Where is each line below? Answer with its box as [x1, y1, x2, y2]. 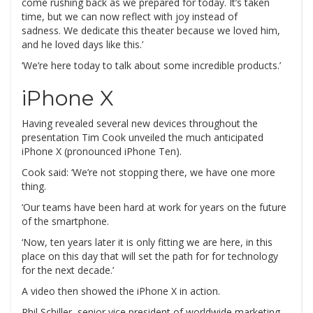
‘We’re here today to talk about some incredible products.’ [22, 59, 281, 73]
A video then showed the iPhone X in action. [22, 284, 220, 298]
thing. [22, 180, 46, 194]
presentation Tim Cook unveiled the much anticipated [22, 131, 263, 145]
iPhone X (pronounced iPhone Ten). [22, 145, 182, 159]
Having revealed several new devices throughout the [22, 117, 258, 131]
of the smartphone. [22, 214, 109, 228]
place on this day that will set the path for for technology [22, 249, 278, 263]
